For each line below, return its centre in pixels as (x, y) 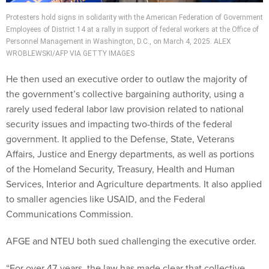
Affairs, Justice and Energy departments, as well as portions (130, 154)
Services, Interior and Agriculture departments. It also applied (134, 184)
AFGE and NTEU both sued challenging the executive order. (131, 241)
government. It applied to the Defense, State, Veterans (120, 139)
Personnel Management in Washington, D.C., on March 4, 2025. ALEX (119, 42)
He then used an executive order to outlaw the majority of (127, 79)
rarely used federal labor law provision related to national (125, 109)
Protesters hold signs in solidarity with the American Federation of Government (134, 18)
